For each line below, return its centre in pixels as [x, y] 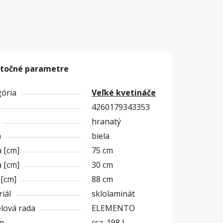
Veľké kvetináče [124, 93]
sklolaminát [113, 194]
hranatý [106, 122]
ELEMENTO [113, 208]
